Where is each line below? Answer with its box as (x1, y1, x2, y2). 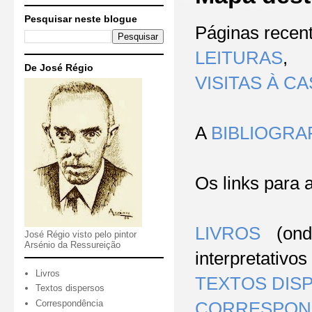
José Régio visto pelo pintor (24, 229, 136, 240)
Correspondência (36, 297, 104, 309)
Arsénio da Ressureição (24, 240, 120, 251)
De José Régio (24, 62, 93, 74)
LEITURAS (195, 48, 283, 68)
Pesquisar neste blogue (24, 13, 137, 25)
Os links (195, 173, 264, 194)
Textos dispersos (36, 283, 105, 294)
